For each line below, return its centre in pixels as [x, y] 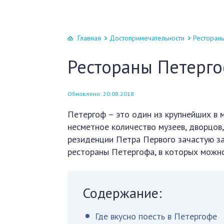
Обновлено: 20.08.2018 [101, 94]
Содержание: [122, 193]
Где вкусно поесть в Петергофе [156, 216]
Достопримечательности [147, 38]
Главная [89, 38]
